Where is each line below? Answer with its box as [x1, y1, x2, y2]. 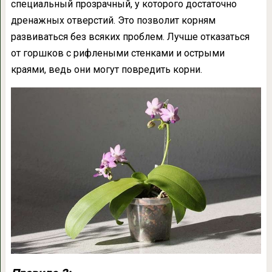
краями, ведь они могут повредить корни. [10, 63, 202, 75]
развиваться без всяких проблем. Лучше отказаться [10, 30, 250, 42]
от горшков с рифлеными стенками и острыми [10, 47, 225, 59]
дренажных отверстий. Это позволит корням [10, 14, 216, 26]
